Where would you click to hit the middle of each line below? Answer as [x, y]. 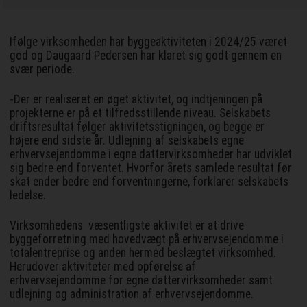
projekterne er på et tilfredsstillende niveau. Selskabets [140, 113]
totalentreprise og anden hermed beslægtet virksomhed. [143, 253]
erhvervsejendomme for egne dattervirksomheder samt [142, 280]
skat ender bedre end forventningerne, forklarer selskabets [149, 181]
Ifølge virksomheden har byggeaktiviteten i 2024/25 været [149, 41]
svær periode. [44, 69]
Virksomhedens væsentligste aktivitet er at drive [127, 225]
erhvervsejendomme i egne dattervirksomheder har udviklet [151, 154]
